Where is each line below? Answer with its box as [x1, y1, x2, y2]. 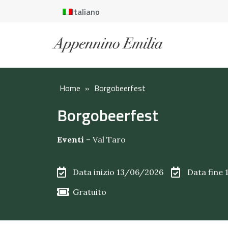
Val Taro [93, 134, 126, 145]
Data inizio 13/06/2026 [73, 167, 164, 178]
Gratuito [73, 187, 107, 197]
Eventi [57, 134, 84, 145]
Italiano [72, 6, 100, 18]
